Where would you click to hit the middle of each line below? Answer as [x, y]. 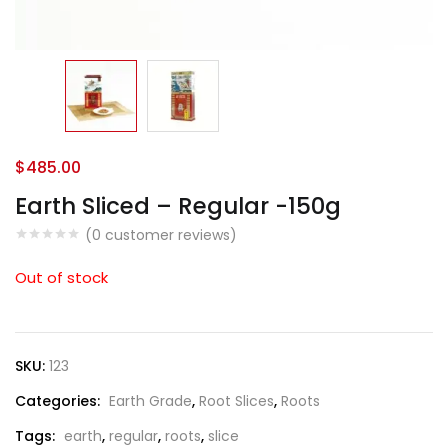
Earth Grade [150, 401]
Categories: [59, 401]
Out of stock [61, 277]
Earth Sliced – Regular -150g [178, 206]
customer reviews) [169, 235]
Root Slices [236, 401]
